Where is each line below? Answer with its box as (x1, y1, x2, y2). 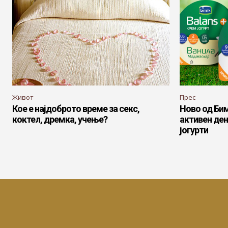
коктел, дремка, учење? (12, 114, 107, 125)
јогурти (180, 125, 208, 135)
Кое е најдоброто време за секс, (12, 103, 139, 114)
